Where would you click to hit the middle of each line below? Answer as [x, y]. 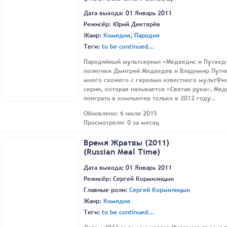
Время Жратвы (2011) [126, 143]
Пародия [147, 36]
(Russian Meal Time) [122, 152]
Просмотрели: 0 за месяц [121, 123]
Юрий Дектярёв [137, 25]
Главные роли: [106, 190]
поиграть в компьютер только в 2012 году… [149, 99]
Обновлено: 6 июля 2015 [120, 114]
